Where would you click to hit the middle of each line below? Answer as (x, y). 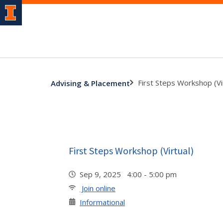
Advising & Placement (90, 83)
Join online (98, 188)
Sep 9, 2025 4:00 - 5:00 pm (130, 174)
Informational (102, 202)
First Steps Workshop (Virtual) (131, 151)
